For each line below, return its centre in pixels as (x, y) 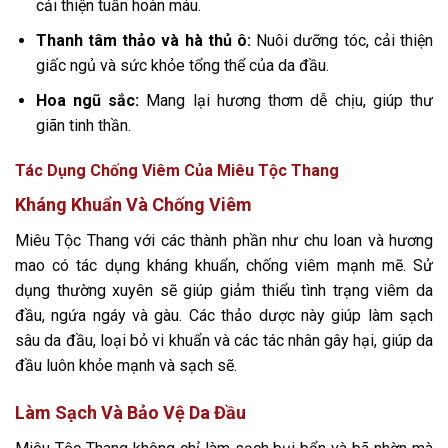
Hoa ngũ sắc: (87, 100)
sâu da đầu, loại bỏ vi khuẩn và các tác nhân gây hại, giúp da (224, 341)
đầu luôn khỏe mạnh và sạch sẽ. (126, 366)
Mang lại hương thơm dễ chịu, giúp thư (286, 100)
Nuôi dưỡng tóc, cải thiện (342, 40)
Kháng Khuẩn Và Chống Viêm (133, 205)
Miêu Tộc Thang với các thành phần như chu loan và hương (224, 241)
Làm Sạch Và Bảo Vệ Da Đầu (130, 413)
